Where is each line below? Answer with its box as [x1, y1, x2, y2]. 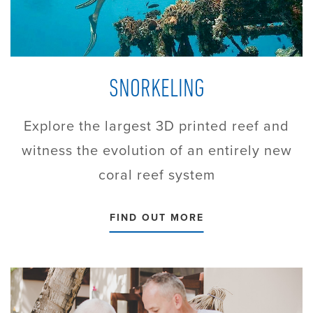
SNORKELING [108, 78, 205, 103]
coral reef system [98, 164, 215, 186]
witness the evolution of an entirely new [21, 140, 292, 161]
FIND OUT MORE [109, 210, 204, 226]
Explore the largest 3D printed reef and [24, 115, 289, 137]
